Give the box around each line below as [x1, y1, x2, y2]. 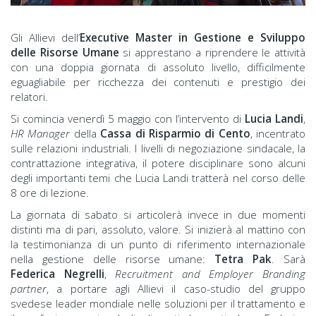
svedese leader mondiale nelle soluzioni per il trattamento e [11, 296, 305, 311]
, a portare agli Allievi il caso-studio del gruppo [47, 281, 305, 296]
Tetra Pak [205, 252, 272, 267]
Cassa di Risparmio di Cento [100, 126, 250, 141]
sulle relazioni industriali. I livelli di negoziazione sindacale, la [11, 141, 305, 156]
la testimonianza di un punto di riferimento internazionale [11, 237, 305, 252]
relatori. [11, 90, 48, 104]
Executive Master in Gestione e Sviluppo [80, 30, 305, 45]
